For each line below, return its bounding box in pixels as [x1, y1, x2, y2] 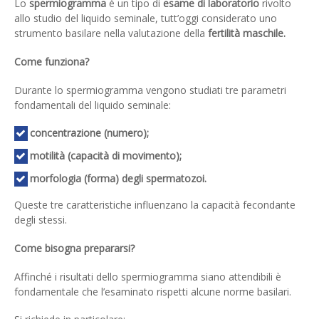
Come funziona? [14, 54, 89, 68]
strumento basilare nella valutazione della [14, 26, 208, 41]
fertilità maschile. [208, 26, 286, 41]
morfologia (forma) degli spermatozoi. [29, 172, 206, 186]
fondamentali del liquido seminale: [14, 98, 171, 112]
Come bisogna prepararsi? [14, 241, 137, 255]
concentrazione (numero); [29, 126, 149, 140]
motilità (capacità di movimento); [29, 149, 182, 163]
